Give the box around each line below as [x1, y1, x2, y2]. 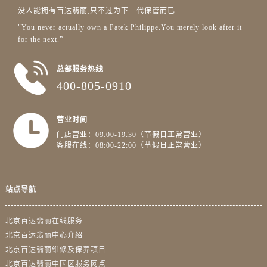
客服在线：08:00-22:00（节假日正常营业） [56, 141, 206, 150]
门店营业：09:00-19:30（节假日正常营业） [56, 130, 206, 139]
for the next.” [18, 35, 64, 44]
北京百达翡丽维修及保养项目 [5, 246, 106, 254]
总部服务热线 [56, 64, 103, 73]
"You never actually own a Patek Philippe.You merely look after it [18, 23, 243, 32]
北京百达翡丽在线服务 [5, 217, 83, 226]
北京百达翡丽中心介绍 [5, 231, 83, 240]
